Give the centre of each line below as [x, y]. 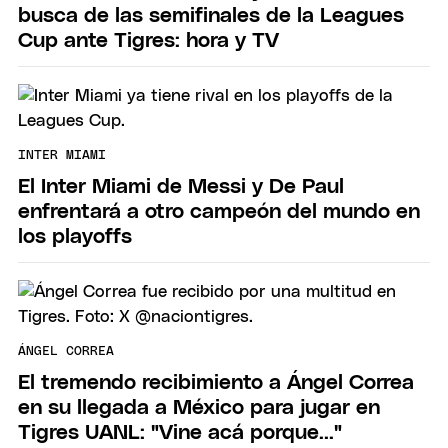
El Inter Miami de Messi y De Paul [181, 186]
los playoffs [75, 236]
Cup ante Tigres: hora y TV [148, 40]
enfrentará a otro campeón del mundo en [219, 211]
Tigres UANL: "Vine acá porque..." [180, 432]
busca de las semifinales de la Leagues [211, 15]
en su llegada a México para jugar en [199, 407]
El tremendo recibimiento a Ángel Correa [216, 382]
